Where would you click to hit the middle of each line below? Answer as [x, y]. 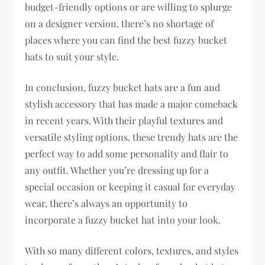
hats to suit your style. [72, 57]
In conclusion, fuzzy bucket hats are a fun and [123, 88]
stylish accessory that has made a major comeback [132, 104]
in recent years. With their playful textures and [124, 121]
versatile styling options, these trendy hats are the [132, 137]
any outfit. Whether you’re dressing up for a [117, 170]
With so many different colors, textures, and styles [132, 251]
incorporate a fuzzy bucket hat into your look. [123, 220]
